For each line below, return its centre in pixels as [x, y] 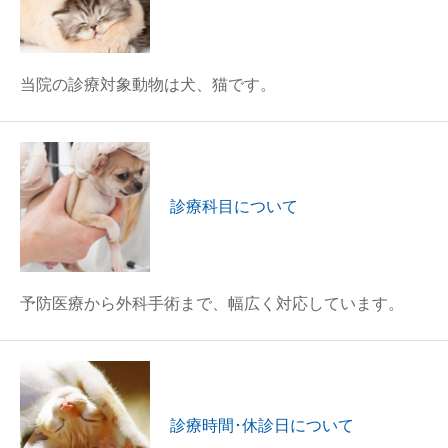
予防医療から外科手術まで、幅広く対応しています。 [212, 303]
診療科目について [234, 206]
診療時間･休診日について [262, 425]
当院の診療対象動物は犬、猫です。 [148, 84]
